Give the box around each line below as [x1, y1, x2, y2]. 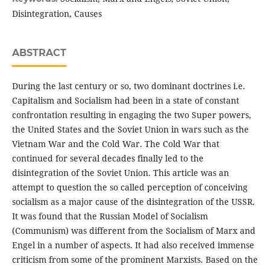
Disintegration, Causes [11, 8, 102, 20]
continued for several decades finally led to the [11, 152, 204, 165]
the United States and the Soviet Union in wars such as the [11, 124, 249, 136]
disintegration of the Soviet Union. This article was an [11, 167, 229, 179]
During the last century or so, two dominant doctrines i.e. [11, 80, 245, 92]
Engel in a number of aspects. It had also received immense [11, 239, 254, 251]
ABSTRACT [11, 47, 66, 59]
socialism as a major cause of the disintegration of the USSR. [11, 196, 255, 208]
